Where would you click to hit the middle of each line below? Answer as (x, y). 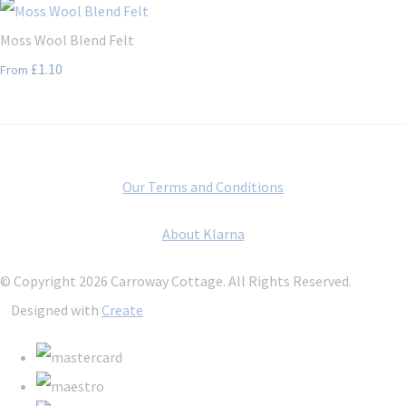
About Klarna (203, 233)
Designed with (56, 309)
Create (122, 309)
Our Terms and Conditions (203, 186)
